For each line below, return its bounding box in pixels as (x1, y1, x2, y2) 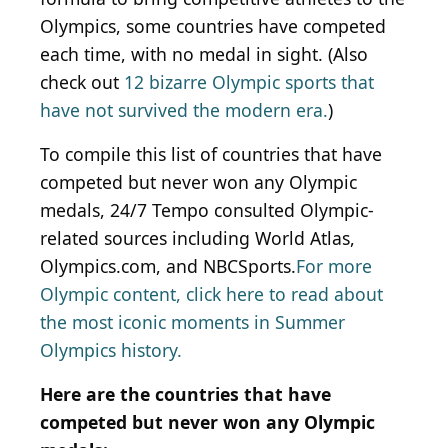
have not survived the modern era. (40, 98, 328, 123)
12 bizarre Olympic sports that (124, 70, 374, 95)
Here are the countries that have (40, 382, 331, 407)
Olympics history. (40, 338, 182, 363)
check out (40, 70, 124, 95)
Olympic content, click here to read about (40, 282, 383, 307)
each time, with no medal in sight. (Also (40, 42, 368, 67)
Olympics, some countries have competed (40, 14, 386, 39)
